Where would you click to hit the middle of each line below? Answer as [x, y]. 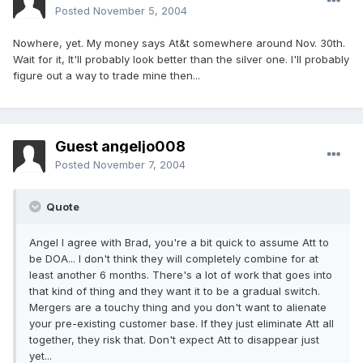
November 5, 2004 [140, 11]
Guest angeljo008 [120, 147]
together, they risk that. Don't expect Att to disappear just [174, 340]
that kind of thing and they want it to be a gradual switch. [175, 291]
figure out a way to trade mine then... [107, 76]
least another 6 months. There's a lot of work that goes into [181, 275]
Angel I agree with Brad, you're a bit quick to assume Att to [179, 243]
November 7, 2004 [139, 165]
